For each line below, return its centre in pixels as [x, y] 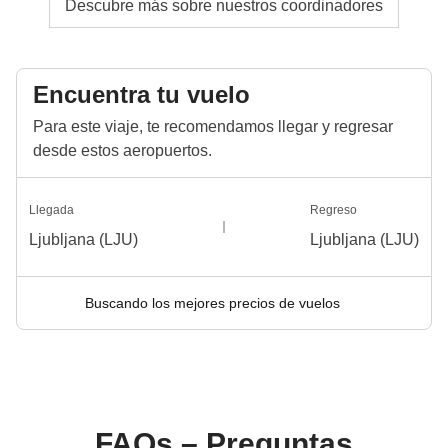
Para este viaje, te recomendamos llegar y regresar [213, 126]
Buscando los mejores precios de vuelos [212, 302]
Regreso [333, 209]
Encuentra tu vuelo [141, 94]
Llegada [51, 209]
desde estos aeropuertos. [122, 150]
